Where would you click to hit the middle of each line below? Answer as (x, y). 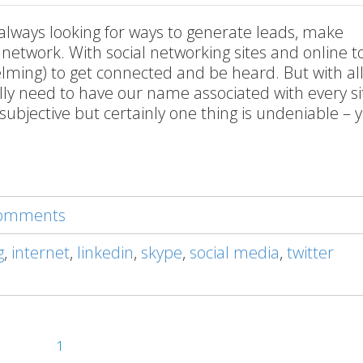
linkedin (105, 252)
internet (41, 252)
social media (235, 252)
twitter (310, 252)
